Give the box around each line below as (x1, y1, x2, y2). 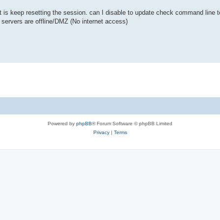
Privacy (93, 129, 110, 135)
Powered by (48, 120, 76, 126)
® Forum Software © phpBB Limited (92, 120, 172, 126)
